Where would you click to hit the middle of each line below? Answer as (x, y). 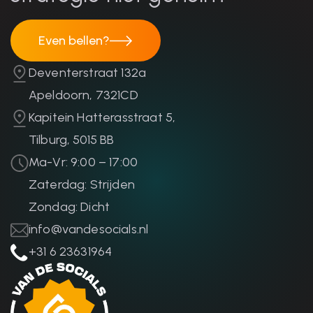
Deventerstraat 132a (88, 73)
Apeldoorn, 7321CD (83, 95)
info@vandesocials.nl (89, 230)
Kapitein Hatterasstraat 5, (102, 118)
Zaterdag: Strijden (82, 185)
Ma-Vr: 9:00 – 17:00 (83, 162)
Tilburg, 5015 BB (72, 140)
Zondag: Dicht (70, 207)
